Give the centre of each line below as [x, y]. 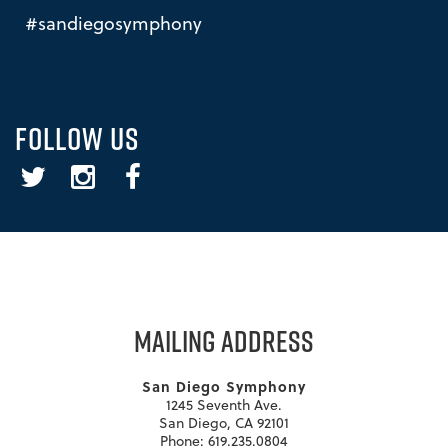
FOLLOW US [77, 138]
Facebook [145, 172]
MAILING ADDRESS [224, 341]
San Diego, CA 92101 [224, 423]
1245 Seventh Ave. [224, 405]
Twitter [36, 172]
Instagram [97, 172]
